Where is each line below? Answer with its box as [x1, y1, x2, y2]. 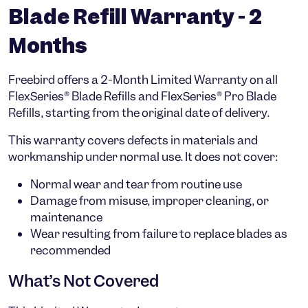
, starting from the [41, 105, 142, 120]
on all [247, 72, 278, 87]
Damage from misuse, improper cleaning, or [30, 193, 269, 208]
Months [8, 32, 87, 59]
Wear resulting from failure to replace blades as [30, 226, 287, 241]
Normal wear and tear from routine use [30, 177, 242, 192]
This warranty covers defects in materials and [8, 133, 258, 148]
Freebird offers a [8, 72, 100, 87]
